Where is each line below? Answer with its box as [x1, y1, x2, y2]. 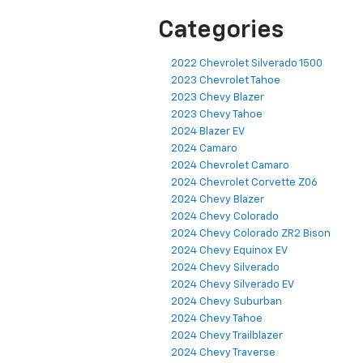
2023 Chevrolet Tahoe [171, 75, 280, 86]
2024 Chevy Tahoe [171, 313, 263, 324]
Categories [158, 18, 284, 43]
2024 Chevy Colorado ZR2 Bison [171, 228, 331, 239]
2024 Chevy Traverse [171, 347, 275, 358]
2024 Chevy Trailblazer [171, 330, 283, 341]
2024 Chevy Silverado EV [171, 279, 294, 290]
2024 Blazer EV [171, 126, 245, 137]
